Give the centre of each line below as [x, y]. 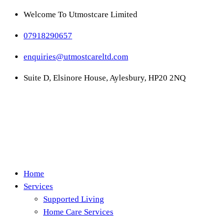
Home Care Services [78, 212]
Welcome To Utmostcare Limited [81, 14]
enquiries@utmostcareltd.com [76, 57]
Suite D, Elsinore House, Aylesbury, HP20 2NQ [105, 78]
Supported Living [74, 199]
